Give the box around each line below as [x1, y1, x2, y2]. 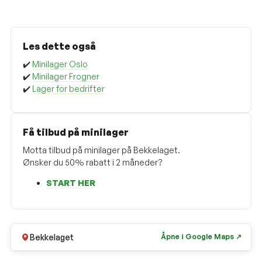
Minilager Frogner [32, 71, 99, 81]
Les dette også [23, 40, 96, 52]
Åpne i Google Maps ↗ [161, 232, 242, 242]
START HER [46, 177, 95, 188]
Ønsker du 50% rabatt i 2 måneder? [23, 157, 163, 167]
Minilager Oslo [32, 58, 88, 69]
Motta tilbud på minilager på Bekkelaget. [23, 144, 180, 155]
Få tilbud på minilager [23, 126, 129, 138]
